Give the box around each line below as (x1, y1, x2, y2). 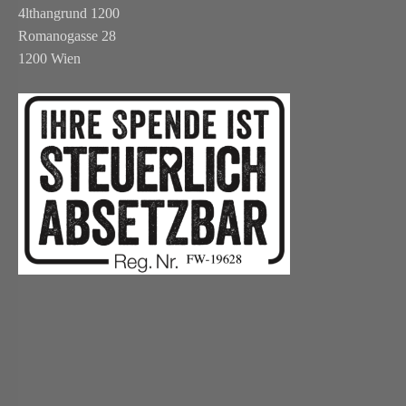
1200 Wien (18, 51, 81, 67)
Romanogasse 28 (18, 28, 116, 44)
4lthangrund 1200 (18, 5, 120, 22)
